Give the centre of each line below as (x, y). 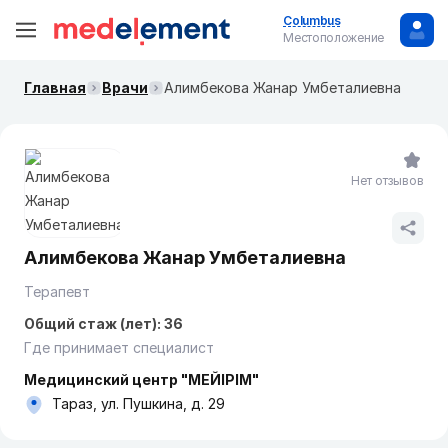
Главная (55, 87)
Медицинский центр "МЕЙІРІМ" (141, 379)
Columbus (312, 20)
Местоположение (333, 37)
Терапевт (57, 291)
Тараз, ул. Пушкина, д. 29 (138, 403)
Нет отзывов (387, 180)
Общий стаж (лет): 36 (103, 323)
